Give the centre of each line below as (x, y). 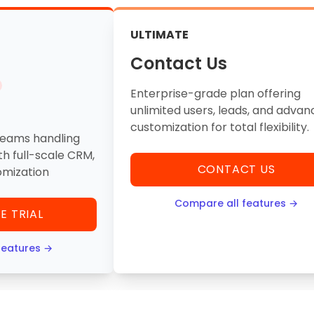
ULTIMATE (159, 35)
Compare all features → (236, 203)
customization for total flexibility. (220, 127)
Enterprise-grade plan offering (216, 94)
